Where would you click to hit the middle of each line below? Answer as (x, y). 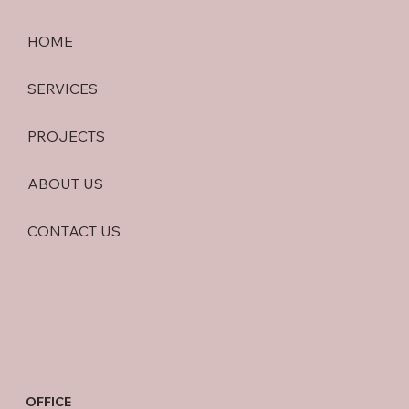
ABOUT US (65, 184)
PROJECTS (66, 136)
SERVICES (63, 89)
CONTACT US (74, 231)
